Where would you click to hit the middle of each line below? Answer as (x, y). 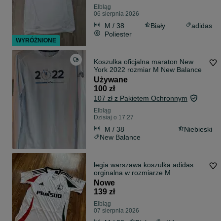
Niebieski (198, 129)
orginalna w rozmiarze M (132, 173)
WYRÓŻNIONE (36, 41)
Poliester (118, 34)
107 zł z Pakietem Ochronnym (141, 98)
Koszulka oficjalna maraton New (144, 62)
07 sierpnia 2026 (116, 211)
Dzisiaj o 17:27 (114, 118)
